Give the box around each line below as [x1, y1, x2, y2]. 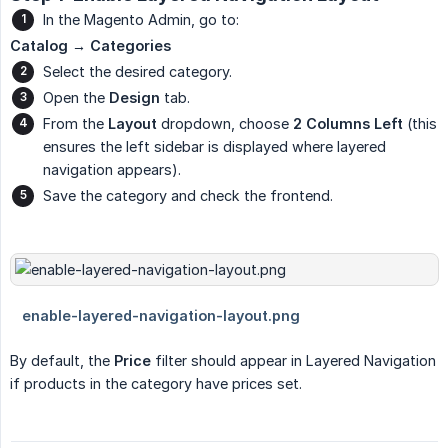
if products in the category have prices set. [10, 375, 302, 393]
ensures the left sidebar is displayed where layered [43, 138, 386, 156]
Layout [108, 115, 157, 133]
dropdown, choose [157, 115, 293, 133]
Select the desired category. [43, 63, 232, 81]
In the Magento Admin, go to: [43, 11, 239, 29]
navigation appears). [43, 161, 181, 179]
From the [43, 115, 108, 133]
